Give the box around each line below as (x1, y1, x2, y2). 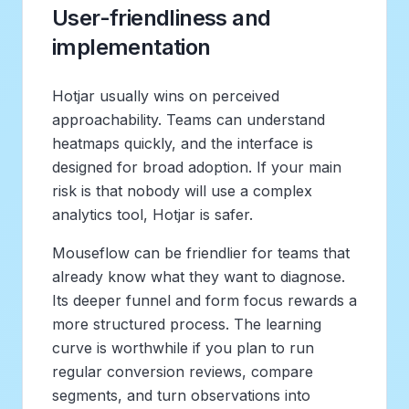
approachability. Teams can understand (52, 110, 325, 129)
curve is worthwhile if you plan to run (52, 338, 314, 357)
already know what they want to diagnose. (52, 267, 345, 286)
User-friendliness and (52, 4, 271, 31)
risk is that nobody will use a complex (52, 181, 312, 200)
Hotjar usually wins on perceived (52, 86, 279, 105)
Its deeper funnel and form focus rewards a (52, 290, 357, 309)
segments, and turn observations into (52, 385, 310, 404)
